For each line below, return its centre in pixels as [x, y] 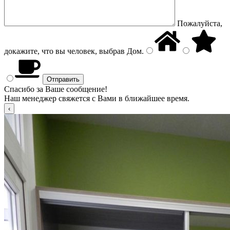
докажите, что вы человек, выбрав [64, 51]
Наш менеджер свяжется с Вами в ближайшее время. [97, 98]
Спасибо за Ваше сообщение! [56, 89]
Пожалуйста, [200, 23]
